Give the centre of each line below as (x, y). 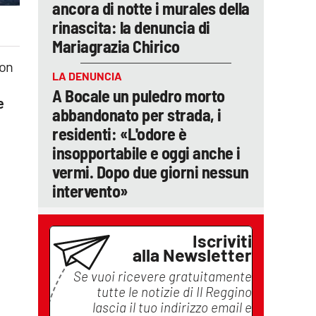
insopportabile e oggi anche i (146, 153)
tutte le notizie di (146, 292)
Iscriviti (222, 241)
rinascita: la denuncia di (131, 27)
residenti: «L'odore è (120, 134)
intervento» (90, 191)
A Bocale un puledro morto (139, 96)
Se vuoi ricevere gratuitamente (163, 276)
